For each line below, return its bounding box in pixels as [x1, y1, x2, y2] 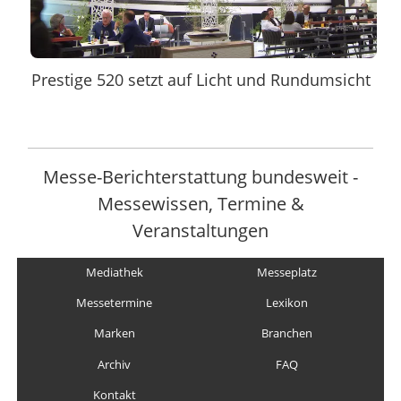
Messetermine [76, 294, 153, 311]
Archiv [98, 356, 132, 373]
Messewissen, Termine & [97, 191, 304, 217]
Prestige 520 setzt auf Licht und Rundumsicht [31, 68, 371, 90]
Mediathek [85, 264, 143, 281]
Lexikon [265, 294, 308, 311]
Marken [93, 325, 135, 342]
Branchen [260, 325, 312, 342]
